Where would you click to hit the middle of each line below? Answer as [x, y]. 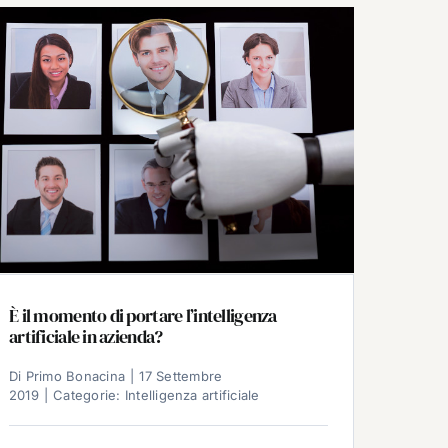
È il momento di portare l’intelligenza [143, 315]
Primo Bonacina [75, 375]
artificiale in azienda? [86, 336]
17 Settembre [181, 375]
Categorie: [89, 394]
